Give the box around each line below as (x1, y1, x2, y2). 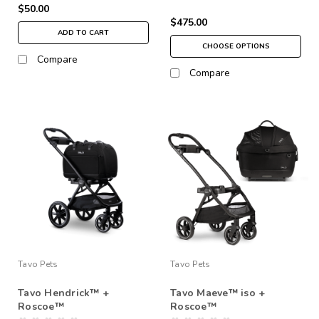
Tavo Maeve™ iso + (170, 286, 266, 300)
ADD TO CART (58, 27, 109, 38)
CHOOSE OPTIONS (202, 41, 270, 51)
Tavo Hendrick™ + (18, 286, 109, 300)
